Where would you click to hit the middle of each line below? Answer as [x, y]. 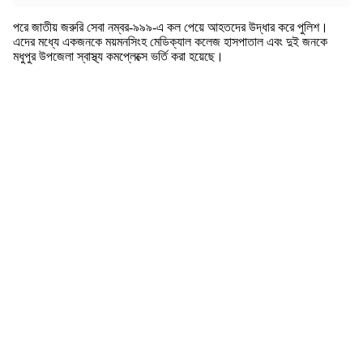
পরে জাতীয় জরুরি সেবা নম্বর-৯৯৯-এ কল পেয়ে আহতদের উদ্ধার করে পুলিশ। [171, 28]
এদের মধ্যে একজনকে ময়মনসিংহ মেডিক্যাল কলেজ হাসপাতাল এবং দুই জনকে [170, 42]
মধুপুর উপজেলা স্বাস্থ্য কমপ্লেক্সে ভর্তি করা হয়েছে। [118, 57]
